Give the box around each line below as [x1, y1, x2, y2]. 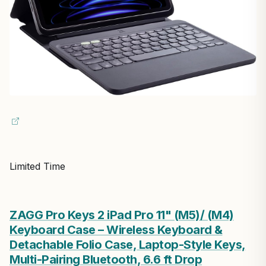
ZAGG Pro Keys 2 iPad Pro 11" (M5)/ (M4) [9, 207, 234, 222]
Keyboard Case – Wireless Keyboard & [9, 222, 223, 237]
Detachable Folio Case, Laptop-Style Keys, [9, 237, 246, 252]
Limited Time [9, 160, 65, 172]
